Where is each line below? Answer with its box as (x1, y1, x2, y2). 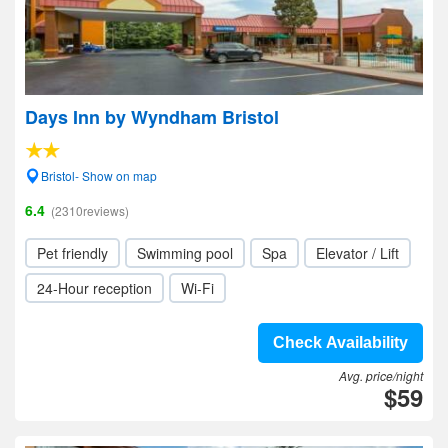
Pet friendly (37, 243, 108, 263)
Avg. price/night (339, 367, 423, 384)
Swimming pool (137, 243, 233, 263)
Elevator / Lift (316, 243, 399, 263)
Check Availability (273, 334, 408, 351)
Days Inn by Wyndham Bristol (25, 104, 279, 130)
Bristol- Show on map (41, 167, 157, 184)
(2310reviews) (51, 202, 129, 219)
